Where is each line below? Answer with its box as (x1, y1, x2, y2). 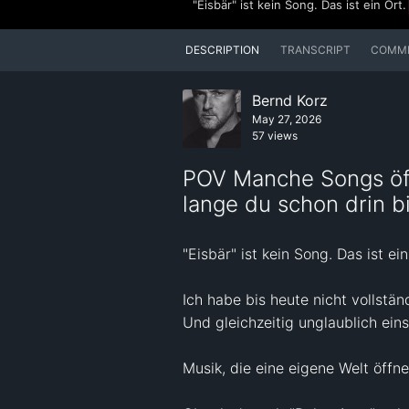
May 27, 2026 (252, 112, 321, 127)
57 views (252, 129, 298, 143)
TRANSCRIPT (279, 43, 351, 58)
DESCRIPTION (185, 43, 260, 58)
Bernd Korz (252, 91, 328, 110)
